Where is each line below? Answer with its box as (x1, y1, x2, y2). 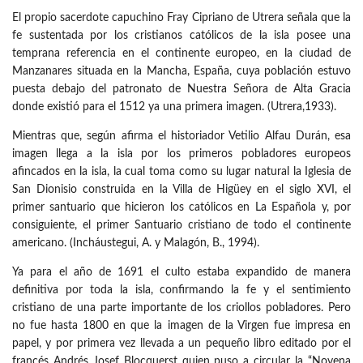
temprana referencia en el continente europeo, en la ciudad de (12, 48, 351, 60)
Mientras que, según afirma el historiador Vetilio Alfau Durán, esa (12, 130, 351, 143)
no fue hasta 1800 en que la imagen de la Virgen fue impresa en (12, 320, 351, 332)
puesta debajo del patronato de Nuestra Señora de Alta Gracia (12, 83, 351, 96)
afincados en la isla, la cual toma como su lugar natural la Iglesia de (12, 166, 351, 178)
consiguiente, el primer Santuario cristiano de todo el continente (12, 220, 351, 232)
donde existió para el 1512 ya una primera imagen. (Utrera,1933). (12, 101, 336, 113)
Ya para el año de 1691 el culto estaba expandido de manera (12, 267, 351, 279)
